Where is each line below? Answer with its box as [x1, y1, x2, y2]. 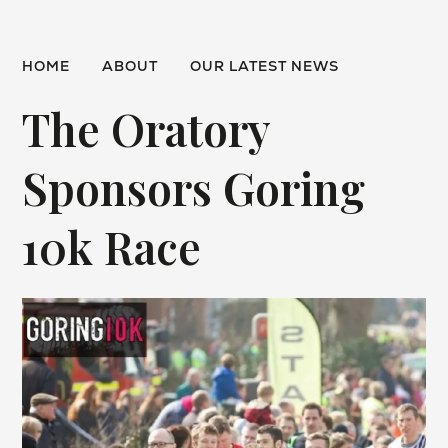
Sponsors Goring [22, 158, 366, 218]
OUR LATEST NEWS [190, 57, 340, 75]
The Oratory [22, 99, 271, 159]
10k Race [22, 217, 202, 277]
